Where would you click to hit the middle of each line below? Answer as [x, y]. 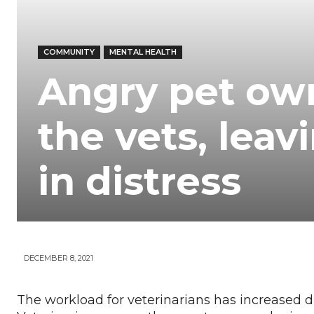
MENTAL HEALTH [143, 52]
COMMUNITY [69, 52]
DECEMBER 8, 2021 [59, 258]
